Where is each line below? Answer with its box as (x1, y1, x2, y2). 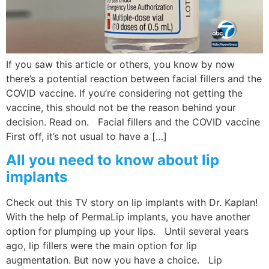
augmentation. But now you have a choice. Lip (6, 254, 222, 267)
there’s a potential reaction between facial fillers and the (6, 72, 262, 85)
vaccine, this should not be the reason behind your (6, 101, 236, 113)
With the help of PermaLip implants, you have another (6, 211, 250, 223)
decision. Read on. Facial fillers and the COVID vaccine (6, 115, 260, 128)
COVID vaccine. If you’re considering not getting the (6, 86, 243, 99)
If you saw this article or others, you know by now (6, 58, 235, 70)
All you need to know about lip (6, 151, 219, 169)
